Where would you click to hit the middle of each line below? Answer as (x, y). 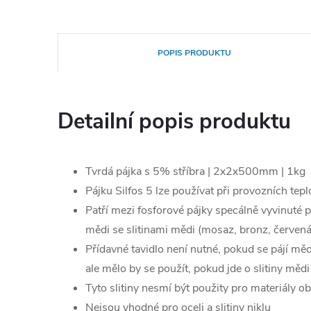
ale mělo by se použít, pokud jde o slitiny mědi (197, 269)
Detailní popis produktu (174, 121)
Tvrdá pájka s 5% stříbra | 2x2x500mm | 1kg (195, 171)
